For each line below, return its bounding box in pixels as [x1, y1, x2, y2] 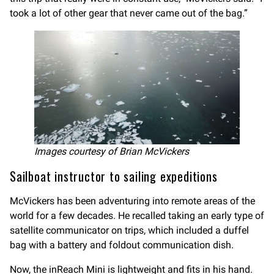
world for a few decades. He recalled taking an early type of [10, 209, 264, 221]
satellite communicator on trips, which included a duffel [10, 224, 249, 236]
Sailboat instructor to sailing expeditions [10, 166, 218, 185]
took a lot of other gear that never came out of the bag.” [10, 7, 248, 20]
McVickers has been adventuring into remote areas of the [10, 194, 255, 207]
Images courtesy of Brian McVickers [34, 145, 189, 157]
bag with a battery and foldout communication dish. [10, 239, 234, 251]
